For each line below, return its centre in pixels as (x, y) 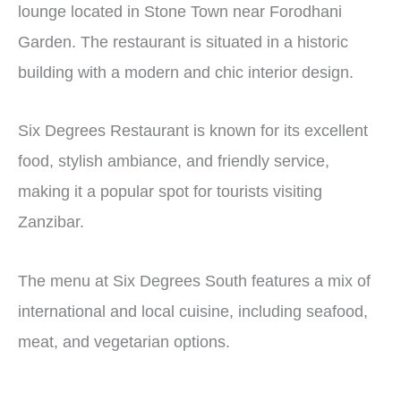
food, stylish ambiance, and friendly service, (174, 162)
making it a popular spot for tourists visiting (170, 192)
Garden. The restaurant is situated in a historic (183, 42)
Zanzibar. (53, 222)
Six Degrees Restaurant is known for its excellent (193, 131)
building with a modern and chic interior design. (188, 72)
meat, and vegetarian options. (124, 341)
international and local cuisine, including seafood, (193, 311)
